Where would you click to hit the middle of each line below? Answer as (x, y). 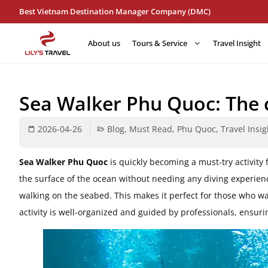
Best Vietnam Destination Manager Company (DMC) (115, 11)
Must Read (151, 129)
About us (104, 43)
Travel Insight (237, 43)
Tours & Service (160, 43)
